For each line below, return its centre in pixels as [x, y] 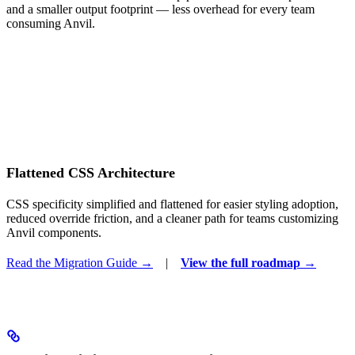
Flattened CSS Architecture [91, 172]
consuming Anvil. [51, 23]
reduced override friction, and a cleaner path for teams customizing [172, 218]
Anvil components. [54, 232]
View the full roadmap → [248, 262]
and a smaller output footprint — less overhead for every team [160, 9]
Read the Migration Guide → [80, 262]
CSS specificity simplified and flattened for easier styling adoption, [172, 204]
